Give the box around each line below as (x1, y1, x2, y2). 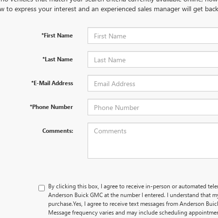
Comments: (42, 127, 73, 134)
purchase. (48, 200, 73, 207)
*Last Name (42, 55, 73, 63)
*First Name (41, 31, 73, 39)
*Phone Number (29, 103, 73, 110)
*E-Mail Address (31, 79, 73, 87)
